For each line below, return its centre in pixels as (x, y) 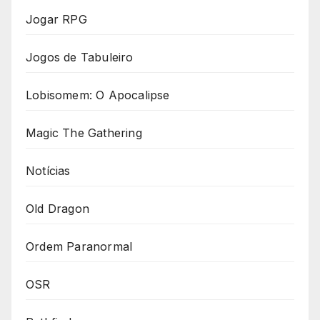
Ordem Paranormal (79, 246)
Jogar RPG (56, 19)
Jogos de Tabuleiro (80, 57)
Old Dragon (57, 208)
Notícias (48, 170)
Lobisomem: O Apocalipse (98, 95)
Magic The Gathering (84, 132)
